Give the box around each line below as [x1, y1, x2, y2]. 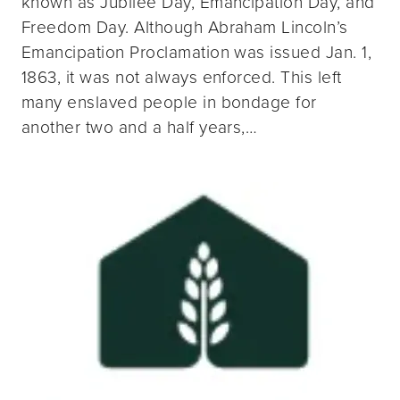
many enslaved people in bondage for [21, 89, 317, 116]
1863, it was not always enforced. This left [21, 64, 342, 91]
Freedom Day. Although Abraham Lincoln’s [21, 14, 348, 41]
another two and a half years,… [21, 114, 258, 141]
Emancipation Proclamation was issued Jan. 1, [21, 39, 372, 66]
